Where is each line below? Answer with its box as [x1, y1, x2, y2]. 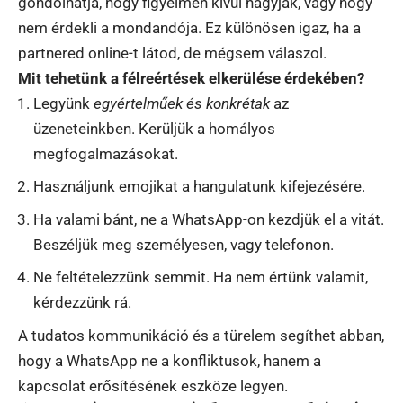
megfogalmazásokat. [33, 144, 178, 163]
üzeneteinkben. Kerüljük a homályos [33, 119, 275, 138]
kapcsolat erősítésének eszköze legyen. [18, 376, 288, 395]
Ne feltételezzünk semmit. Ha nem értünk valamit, [33, 268, 368, 287]
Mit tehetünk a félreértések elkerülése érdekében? [18, 68, 364, 87]
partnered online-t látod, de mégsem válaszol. [18, 43, 327, 62]
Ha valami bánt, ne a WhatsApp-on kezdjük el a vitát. [33, 210, 384, 228]
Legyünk [33, 94, 94, 112]
